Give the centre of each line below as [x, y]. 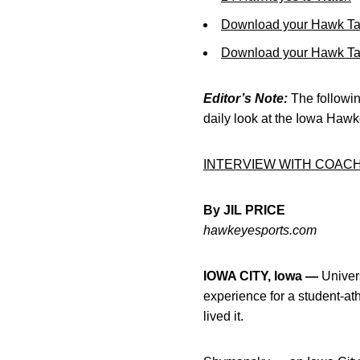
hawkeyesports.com [260, 230]
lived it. [223, 316]
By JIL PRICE [244, 210]
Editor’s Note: [245, 98]
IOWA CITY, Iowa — [261, 276]
